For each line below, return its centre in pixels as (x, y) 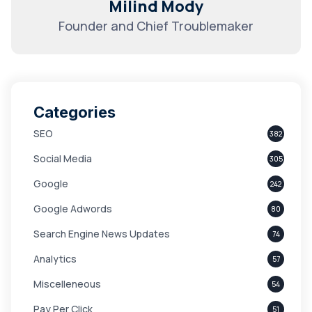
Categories (75, 112)
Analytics (55, 259)
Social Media (63, 158)
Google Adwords (73, 209)
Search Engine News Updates (102, 234)
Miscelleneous (67, 284)
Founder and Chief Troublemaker (156, 26)
